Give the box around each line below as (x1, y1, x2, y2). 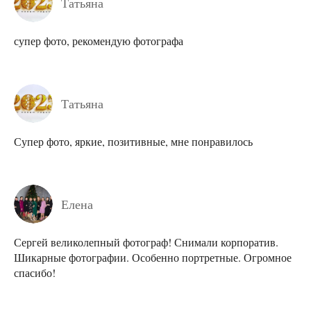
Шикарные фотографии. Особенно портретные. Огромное (14, 250, 292, 265)
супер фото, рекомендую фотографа (14, 33, 183, 48)
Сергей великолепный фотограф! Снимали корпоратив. (14, 235, 278, 250)
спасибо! (14, 265, 56, 280)
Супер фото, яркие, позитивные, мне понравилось (14, 133, 253, 149)
